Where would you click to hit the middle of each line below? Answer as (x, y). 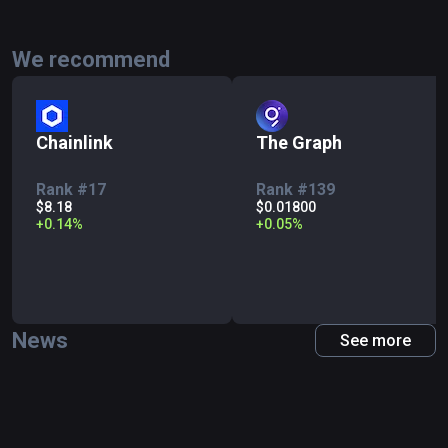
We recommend (91, 59)
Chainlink (74, 142)
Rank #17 (71, 189)
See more (375, 340)
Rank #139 (295, 189)
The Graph (299, 142)
